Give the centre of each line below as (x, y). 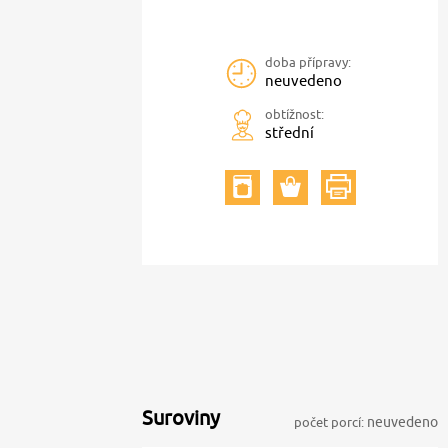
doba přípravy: (308, 62)
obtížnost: (294, 114)
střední (289, 132)
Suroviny (181, 417)
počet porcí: (329, 421)
